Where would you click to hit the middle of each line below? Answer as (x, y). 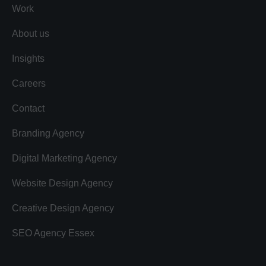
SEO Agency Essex (53, 233)
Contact (28, 108)
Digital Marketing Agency (64, 158)
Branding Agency (48, 133)
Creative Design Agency (63, 208)
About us (31, 34)
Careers (29, 83)
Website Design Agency (62, 183)
